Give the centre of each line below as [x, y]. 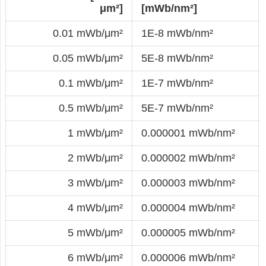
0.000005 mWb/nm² [188, 232]
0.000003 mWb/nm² [188, 183]
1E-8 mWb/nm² [177, 33]
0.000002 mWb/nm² [188, 158]
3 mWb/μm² [95, 183]
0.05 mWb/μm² [88, 58]
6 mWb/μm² [95, 257]
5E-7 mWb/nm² [177, 108]
